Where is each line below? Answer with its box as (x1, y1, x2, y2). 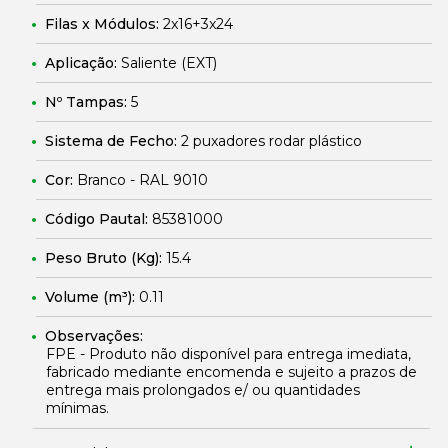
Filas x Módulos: (45, 15, 163, 33)
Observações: (45, 327, 143, 345)
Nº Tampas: (45, 93, 131, 111)
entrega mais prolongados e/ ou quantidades (46, 381, 360, 399)
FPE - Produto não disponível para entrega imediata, (46, 345, 411, 363)
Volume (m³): (45, 288, 139, 306)
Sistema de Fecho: (45, 132, 181, 150)
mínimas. (46, 399, 109, 417)
